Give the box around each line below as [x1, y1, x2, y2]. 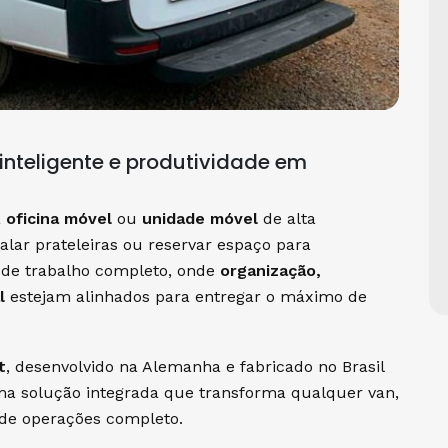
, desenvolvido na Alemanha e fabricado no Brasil [6, 356, 384, 376]
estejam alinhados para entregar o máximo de [5, 286, 367, 306]
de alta [258, 208, 316, 228]
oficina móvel [6, 208, 112, 228]
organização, [220, 260, 321, 280]
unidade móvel [142, 208, 258, 228]
